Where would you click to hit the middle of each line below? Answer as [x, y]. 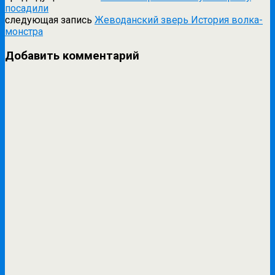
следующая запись [50, 20]
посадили [27, 9]
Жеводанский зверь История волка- [179, 20]
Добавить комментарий [72, 56]
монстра [24, 32]
